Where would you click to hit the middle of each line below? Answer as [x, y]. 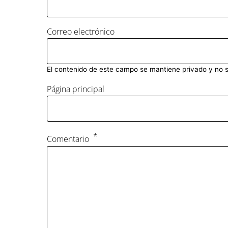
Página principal [76, 89]
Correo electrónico [81, 32]
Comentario [68, 139]
